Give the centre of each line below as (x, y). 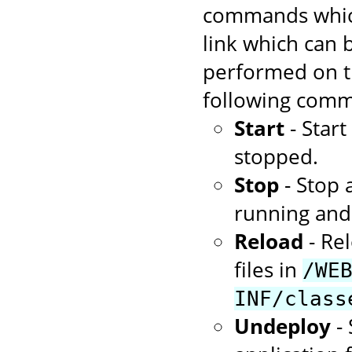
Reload (269, 242)
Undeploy (282, 326)
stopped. (276, 157)
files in (268, 270)
